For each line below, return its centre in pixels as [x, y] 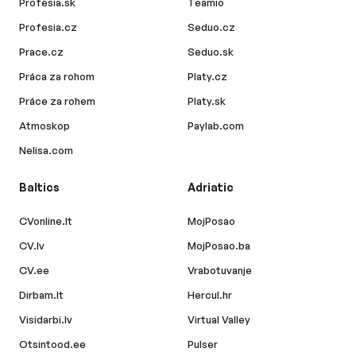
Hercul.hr [210, 295]
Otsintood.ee [52, 344]
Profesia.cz [48, 27]
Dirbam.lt [41, 295]
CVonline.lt [46, 221]
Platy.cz [207, 76]
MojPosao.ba [219, 246]
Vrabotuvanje [220, 270]
